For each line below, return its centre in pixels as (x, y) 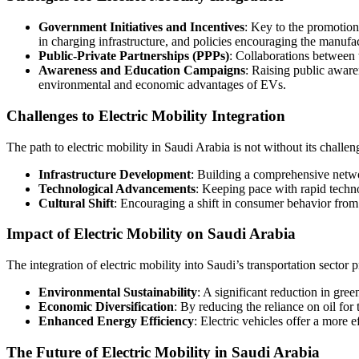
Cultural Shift (76, 203)
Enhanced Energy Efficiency (116, 321)
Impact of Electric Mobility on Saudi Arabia (151, 234)
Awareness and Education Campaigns (142, 71)
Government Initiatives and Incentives (141, 27)
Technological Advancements (117, 188)
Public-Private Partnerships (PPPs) (134, 56)
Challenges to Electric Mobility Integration (146, 115)
